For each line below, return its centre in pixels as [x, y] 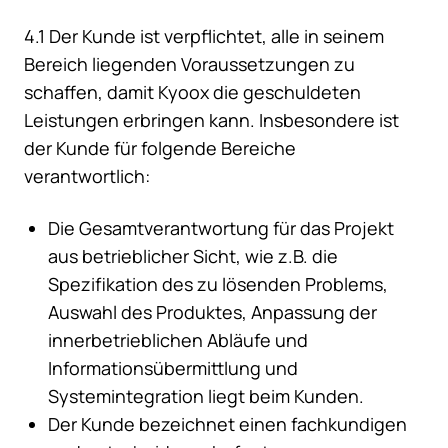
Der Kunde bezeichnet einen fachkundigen [227, 424]
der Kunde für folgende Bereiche [160, 148]
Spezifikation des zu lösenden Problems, [218, 284]
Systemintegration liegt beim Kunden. [206, 396]
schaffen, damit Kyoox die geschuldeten [192, 92]
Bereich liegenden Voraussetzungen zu [189, 64]
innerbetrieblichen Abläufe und [178, 340]
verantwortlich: [87, 176]
